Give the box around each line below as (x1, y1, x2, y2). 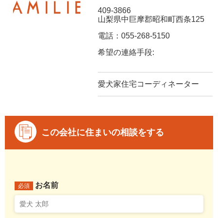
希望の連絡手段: (98, 48, 155, 56)
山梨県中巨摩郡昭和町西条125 (98, 15, 205, 23)
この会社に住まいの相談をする (41, 127, 164, 138)
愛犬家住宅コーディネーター (98, 79, 200, 88)
